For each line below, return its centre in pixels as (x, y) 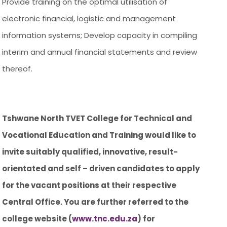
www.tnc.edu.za (105, 218)
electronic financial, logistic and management (89, 18)
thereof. (17, 68)
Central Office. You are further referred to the (96, 202)
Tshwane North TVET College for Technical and (97, 118)
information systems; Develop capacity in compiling (100, 35)
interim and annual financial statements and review (100, 52)
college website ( (37, 218)
